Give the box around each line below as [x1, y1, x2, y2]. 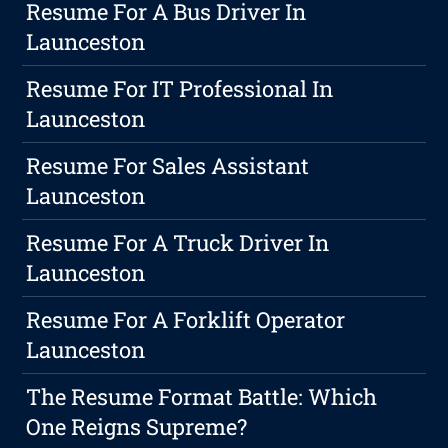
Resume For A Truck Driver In [26, 228, 330, 258]
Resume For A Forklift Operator [26, 305, 346, 335]
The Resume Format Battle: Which [26, 382, 378, 412]
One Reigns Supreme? [26, 412, 248, 442]
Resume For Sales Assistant [26, 151, 310, 181]
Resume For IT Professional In [26, 74, 334, 104]
